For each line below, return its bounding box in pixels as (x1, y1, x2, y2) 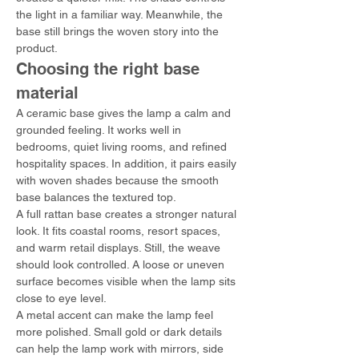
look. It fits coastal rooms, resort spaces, (16, 224, 224, 237)
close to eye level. (16, 292, 107, 305)
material (16, 83, 79, 103)
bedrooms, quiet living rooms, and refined (16, 140, 230, 153)
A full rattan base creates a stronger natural (16, 208, 240, 220)
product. (16, 42, 58, 54)
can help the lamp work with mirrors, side (16, 342, 227, 355)
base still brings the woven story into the (16, 25, 222, 38)
